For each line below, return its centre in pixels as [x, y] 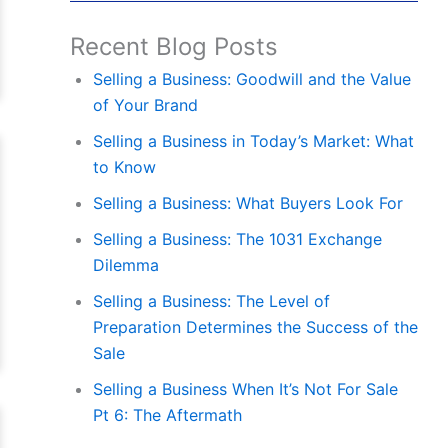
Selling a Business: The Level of [211, 301]
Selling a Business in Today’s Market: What [253, 141]
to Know [124, 167]
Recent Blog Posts [173, 47]
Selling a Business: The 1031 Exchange [237, 239]
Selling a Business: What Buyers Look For [247, 203]
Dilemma [125, 265]
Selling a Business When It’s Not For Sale [245, 389]
